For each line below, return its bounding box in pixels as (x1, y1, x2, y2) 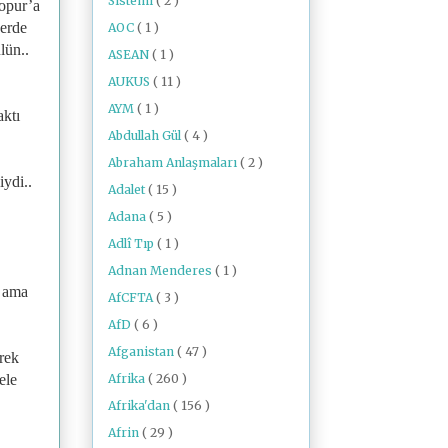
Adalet (108, 181, 148, 197)
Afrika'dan (108, 397, 173, 413)
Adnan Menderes (108, 262, 215, 278)
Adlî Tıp (108, 235, 157, 251)
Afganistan (108, 343, 177, 359)
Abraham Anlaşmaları (108, 154, 240, 170)
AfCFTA (108, 289, 156, 305)
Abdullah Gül (108, 127, 184, 143)
